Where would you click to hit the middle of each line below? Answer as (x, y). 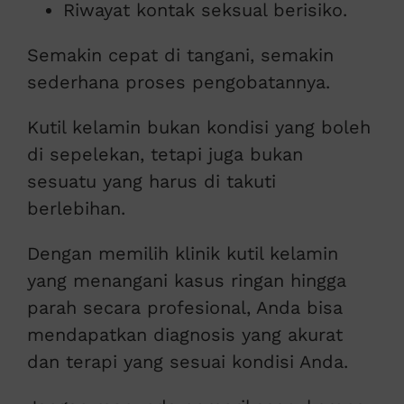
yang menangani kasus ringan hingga (186, 281)
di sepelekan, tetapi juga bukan (165, 155)
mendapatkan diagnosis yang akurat (184, 335)
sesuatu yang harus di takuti (151, 182)
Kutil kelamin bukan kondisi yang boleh (198, 128)
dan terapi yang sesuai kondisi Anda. (187, 362)
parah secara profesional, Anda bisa (184, 308)
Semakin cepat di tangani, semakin (180, 55)
